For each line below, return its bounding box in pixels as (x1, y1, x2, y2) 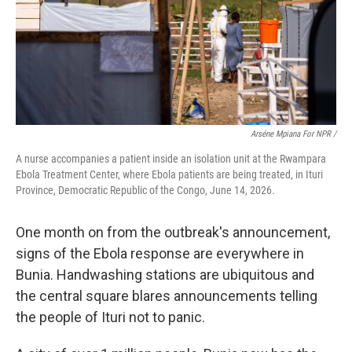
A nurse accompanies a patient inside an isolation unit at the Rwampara (16, 152, 326, 165)
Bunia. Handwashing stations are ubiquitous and (16, 266, 314, 283)
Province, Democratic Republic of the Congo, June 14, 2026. (16, 184, 275, 196)
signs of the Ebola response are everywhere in (16, 245, 304, 262)
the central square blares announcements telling (16, 288, 317, 304)
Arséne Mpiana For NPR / (251, 129, 336, 139)
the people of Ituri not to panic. (16, 309, 205, 325)
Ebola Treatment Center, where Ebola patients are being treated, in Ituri (16, 168, 323, 181)
